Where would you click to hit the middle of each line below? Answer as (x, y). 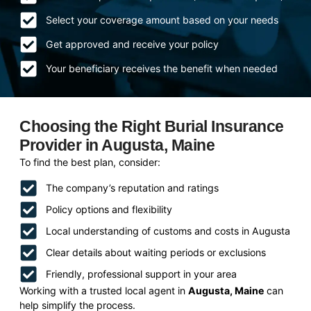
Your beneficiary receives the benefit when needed (161, 69)
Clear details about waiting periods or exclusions (155, 253)
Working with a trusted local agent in (104, 290)
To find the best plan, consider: (90, 162)
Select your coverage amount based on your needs (162, 20)
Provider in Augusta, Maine (117, 145)
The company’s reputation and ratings (132, 188)
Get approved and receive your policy (132, 44)
